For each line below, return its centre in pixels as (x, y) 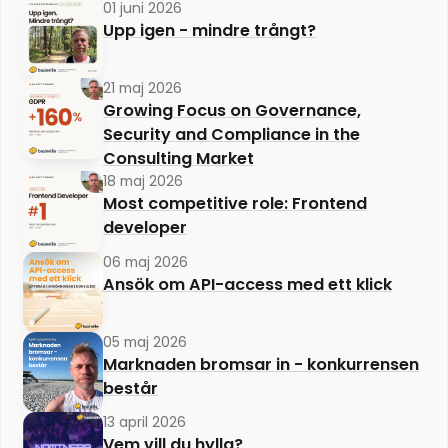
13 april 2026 (144, 422)
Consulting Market (178, 159)
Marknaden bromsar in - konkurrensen (260, 364)
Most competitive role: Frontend (234, 204)
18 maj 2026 (142, 181)
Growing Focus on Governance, (231, 111)
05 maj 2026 (144, 342)
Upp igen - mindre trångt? (209, 30)
